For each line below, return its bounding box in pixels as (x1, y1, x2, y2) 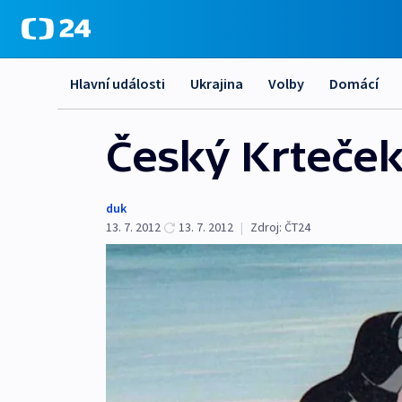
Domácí (329, 74, 379, 92)
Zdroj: (250, 219, 282, 235)
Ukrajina (190, 74, 243, 92)
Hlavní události (70, 74, 165, 92)
